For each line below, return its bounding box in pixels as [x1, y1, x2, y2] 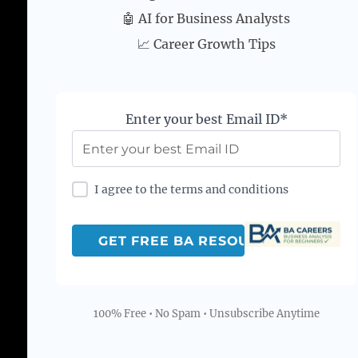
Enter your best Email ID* [125, 111, 288, 128]
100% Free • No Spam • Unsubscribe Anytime [93, 307, 320, 321]
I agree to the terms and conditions [94, 182, 289, 197]
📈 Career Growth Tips [137, 36, 276, 53]
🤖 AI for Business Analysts [122, 10, 291, 27]
